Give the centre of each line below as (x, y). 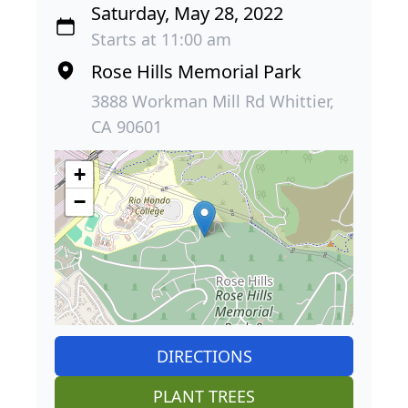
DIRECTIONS (204, 356)
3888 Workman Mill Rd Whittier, (213, 101)
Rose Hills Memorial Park (196, 71)
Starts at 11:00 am (161, 39)
